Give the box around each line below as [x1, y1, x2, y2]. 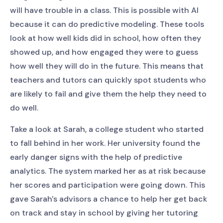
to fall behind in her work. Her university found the [10, 138, 200, 148]
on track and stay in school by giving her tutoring [10, 208, 198, 218]
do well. [10, 103, 38, 113]
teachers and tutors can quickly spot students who [10, 75, 206, 85]
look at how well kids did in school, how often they [10, 33, 201, 43]
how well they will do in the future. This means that [10, 61, 204, 71]
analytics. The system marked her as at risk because [10, 166, 206, 176]
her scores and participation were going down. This [10, 180, 205, 190]
